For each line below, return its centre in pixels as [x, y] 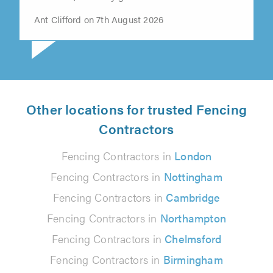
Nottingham [193, 176]
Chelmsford [193, 238]
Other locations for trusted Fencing [136, 108]
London [193, 155]
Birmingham [193, 259]
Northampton [193, 218]
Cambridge [193, 197]
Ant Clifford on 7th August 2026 [99, 19]
